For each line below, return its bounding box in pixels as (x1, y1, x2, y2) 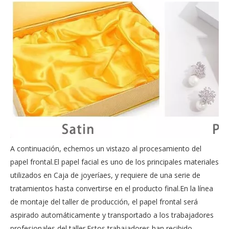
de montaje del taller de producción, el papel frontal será (10, 197, 198, 207)
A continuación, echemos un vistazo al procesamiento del (10, 144, 201, 153)
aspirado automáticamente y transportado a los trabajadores (10, 210, 214, 220)
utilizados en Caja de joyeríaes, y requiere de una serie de (10, 170, 200, 180)
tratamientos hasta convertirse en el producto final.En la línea (10, 184, 213, 193)
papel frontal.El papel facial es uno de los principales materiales (10, 157, 219, 167)
